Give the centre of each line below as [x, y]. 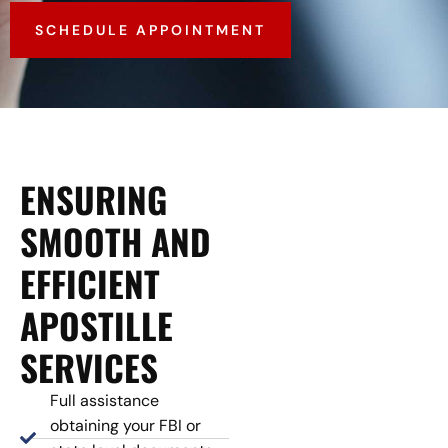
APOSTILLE [96, 325]
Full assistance [104, 401]
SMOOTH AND [115, 241]
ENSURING [93, 199]
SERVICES [89, 367]
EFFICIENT [90, 283]
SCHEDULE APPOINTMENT [150, 30]
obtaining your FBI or [125, 426]
